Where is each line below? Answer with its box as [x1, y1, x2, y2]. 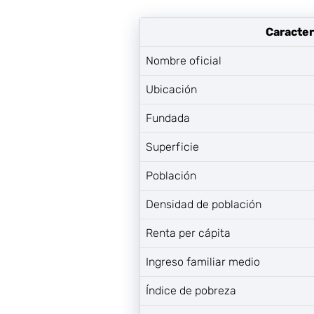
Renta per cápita [146, 226, 231, 240]
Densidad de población [146, 198, 261, 211]
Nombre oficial [146, 54, 221, 67]
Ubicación [146, 83, 197, 96]
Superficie [146, 140, 199, 153]
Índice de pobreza [146, 284, 236, 297]
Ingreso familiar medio [146, 255, 260, 268]
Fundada [146, 111, 190, 125]
